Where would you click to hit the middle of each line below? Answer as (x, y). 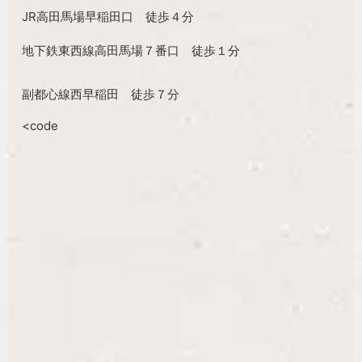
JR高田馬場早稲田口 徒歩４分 (108, 16)
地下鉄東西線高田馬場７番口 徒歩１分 (137, 50)
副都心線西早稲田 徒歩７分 (101, 94)
